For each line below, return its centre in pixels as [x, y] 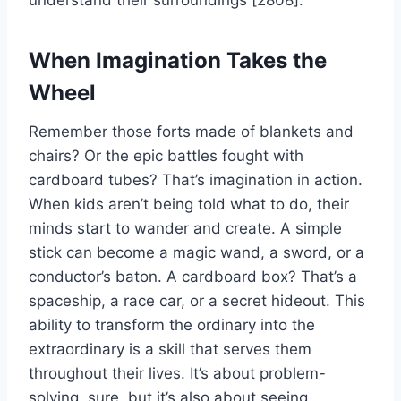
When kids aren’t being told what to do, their [189, 205]
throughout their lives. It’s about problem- [177, 374]
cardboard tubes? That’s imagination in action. [196, 180]
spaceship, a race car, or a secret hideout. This [197, 301]
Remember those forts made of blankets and [191, 132]
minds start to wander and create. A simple [185, 229]
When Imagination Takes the [178, 61]
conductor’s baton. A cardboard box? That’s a [193, 277]
